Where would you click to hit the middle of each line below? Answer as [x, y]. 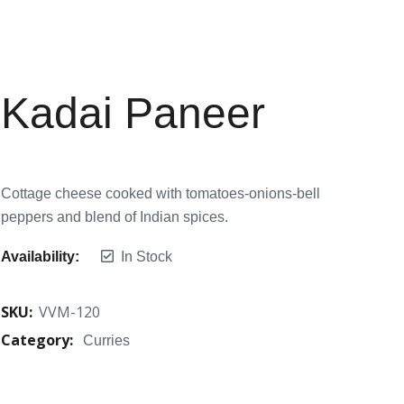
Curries [106, 341]
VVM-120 [69, 312]
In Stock [147, 257]
